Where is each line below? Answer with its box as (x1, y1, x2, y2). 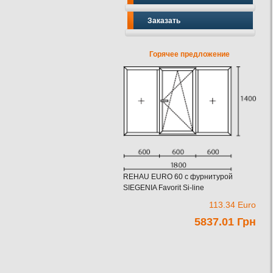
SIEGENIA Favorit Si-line (123, 183, 204, 192)
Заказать (147, 16, 180, 25)
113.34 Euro (209, 200, 256, 210)
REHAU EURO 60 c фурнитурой (123, 172, 233, 181)
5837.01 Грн (194, 216, 256, 228)
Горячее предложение (149, 50, 230, 58)
